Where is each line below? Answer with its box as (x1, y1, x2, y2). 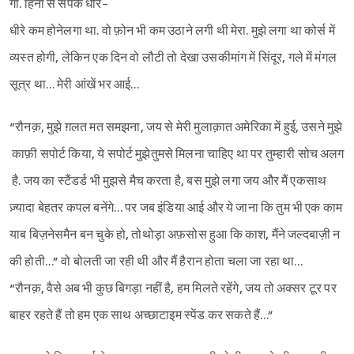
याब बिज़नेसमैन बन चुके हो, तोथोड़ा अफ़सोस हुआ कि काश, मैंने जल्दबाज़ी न (9, 228, 343, 243)
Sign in (174, 34, 207, 47)
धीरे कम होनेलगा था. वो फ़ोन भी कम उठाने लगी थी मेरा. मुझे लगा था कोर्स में (9, 24, 337, 40)
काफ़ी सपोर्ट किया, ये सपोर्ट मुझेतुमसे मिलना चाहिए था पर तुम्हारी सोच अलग (9, 147, 345, 163)
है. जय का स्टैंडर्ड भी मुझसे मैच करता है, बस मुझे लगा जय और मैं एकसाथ (9, 174, 330, 190)
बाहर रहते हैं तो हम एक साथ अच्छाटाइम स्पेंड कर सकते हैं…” (9, 308, 277, 324)
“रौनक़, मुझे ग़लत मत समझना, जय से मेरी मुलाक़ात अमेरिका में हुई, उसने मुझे (9, 120, 343, 136)
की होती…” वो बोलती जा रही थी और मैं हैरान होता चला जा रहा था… (9, 254, 303, 270)
